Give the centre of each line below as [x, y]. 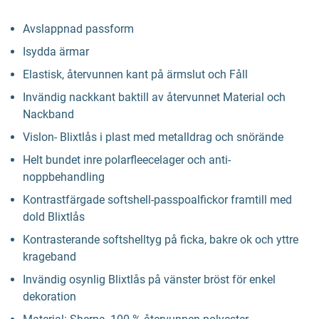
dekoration [49, 297]
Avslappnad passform [78, 29]
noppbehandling [64, 177]
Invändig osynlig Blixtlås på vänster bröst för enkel [149, 279]
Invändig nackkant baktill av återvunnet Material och [154, 97]
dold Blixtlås [54, 217]
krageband [49, 257]
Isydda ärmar [56, 52]
